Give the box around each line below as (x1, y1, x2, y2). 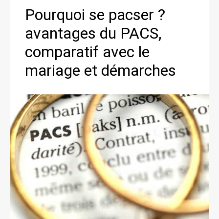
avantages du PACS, (25, 23, 161, 43)
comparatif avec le (25, 42, 150, 61)
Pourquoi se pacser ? (25, 5, 165, 24)
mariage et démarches (25, 61, 176, 80)
